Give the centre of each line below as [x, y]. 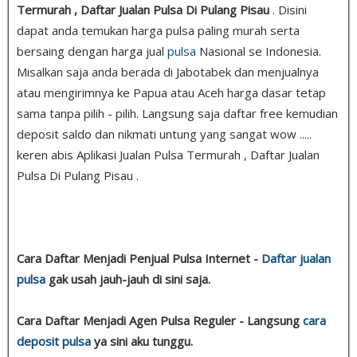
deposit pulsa [54, 341]
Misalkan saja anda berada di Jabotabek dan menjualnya [168, 71]
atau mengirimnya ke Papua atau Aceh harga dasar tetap [171, 92]
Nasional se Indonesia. [259, 51]
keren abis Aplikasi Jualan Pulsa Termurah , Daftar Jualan [168, 154]
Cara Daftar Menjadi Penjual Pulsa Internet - [139, 258]
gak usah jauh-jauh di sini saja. [128, 279]
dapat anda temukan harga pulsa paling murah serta [158, 30]
